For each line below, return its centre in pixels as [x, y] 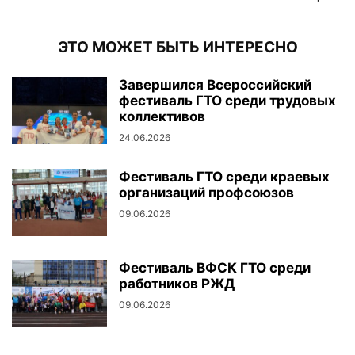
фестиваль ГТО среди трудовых [227, 100]
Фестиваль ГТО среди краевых [224, 176]
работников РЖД [177, 283]
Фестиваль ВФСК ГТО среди [215, 267]
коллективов [162, 116]
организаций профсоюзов [206, 192]
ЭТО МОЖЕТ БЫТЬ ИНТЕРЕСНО [177, 47]
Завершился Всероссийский [215, 84]
